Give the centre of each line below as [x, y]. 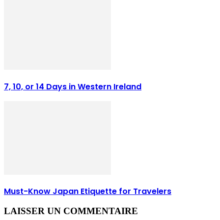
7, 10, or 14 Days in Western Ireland [73, 86]
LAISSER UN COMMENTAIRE [71, 211]
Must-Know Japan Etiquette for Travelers [88, 192]
